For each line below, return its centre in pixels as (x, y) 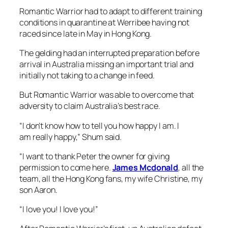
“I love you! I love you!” (60, 209)
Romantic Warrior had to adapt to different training (111, 11)
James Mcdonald (145, 167)
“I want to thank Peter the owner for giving (94, 156)
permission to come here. (66, 167)
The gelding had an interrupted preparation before (110, 53)
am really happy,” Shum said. (72, 137)
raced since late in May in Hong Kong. (87, 33)
